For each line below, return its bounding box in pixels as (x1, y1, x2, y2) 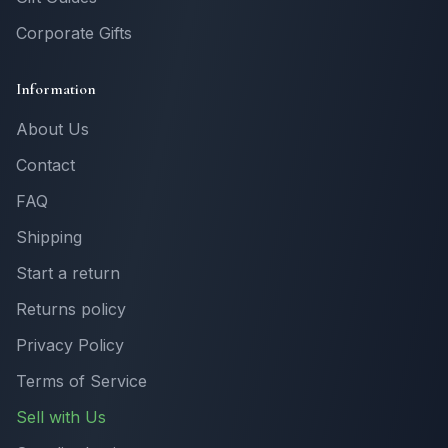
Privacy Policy (16, 335, 124, 355)
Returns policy (16, 299, 126, 319)
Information (16, 79, 96, 99)
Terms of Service (16, 371, 147, 391)
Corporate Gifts (16, 23, 132, 43)
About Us (16, 119, 89, 139)
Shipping (16, 227, 82, 247)
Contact (16, 155, 75, 175)
